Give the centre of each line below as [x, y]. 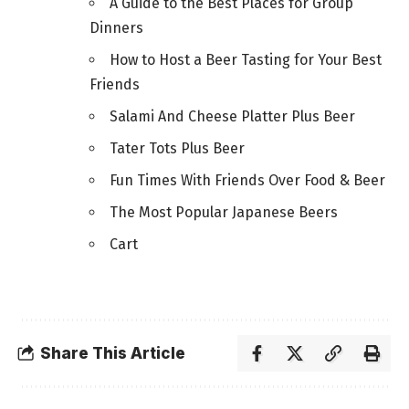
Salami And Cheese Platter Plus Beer [232, 117]
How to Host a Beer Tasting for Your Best [246, 60]
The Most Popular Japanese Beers [224, 213]
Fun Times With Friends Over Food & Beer [247, 181]
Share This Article [113, 354]
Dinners [116, 28]
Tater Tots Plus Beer [177, 149]
